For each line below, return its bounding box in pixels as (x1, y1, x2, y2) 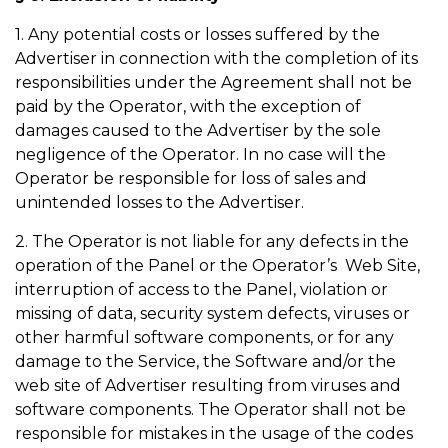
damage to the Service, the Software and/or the (15, 352, 396, 371)
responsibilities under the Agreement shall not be (15, 73, 412, 92)
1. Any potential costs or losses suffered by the (15, 25, 380, 44)
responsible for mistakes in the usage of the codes (15, 424, 413, 443)
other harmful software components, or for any (15, 328, 394, 347)
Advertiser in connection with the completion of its (15, 49, 418, 68)
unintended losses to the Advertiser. (15, 193, 308, 212)
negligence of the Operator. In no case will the (15, 145, 386, 164)
